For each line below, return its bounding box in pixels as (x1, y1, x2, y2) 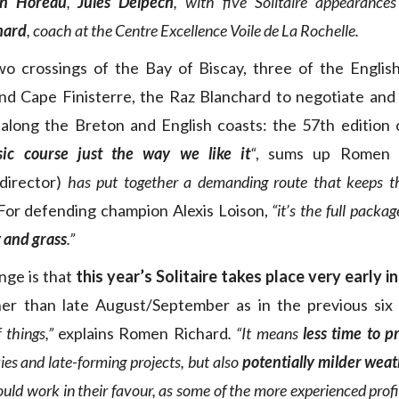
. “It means (227, 323, 304, 344)
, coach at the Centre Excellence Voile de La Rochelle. (27, 20, 359, 41)
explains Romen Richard (53, 323, 228, 344)
